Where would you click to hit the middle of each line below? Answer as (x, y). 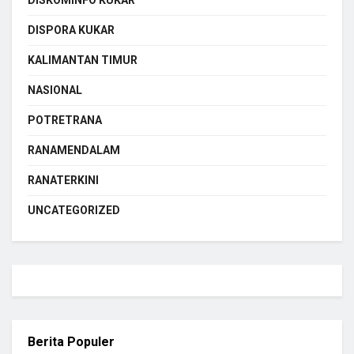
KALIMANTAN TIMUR (83, 60)
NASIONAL (55, 90)
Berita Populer (71, 342)
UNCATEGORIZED (74, 211)
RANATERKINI (63, 181)
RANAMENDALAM (74, 151)
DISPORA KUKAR (71, 30)
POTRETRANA (65, 121)
